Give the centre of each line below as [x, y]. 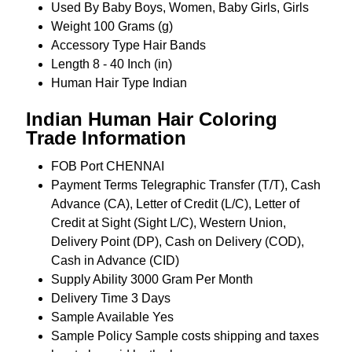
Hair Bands [174, 45]
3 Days [150, 298]
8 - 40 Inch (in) [132, 64]
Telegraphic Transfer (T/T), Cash [230, 185]
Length [70, 64]
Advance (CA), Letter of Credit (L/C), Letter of [175, 204]
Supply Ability [89, 279]
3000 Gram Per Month [191, 279]
